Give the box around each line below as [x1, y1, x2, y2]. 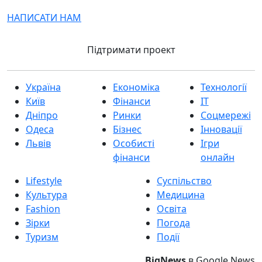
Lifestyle [26, 174, 62, 188]
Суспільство [157, 174, 212, 188]
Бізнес [113, 123, 142, 136]
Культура [26, 188, 67, 202]
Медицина [157, 188, 205, 202]
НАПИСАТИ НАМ [7, 11, 81, 25]
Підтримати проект [87, 43, 175, 57]
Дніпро [26, 109, 58, 122]
